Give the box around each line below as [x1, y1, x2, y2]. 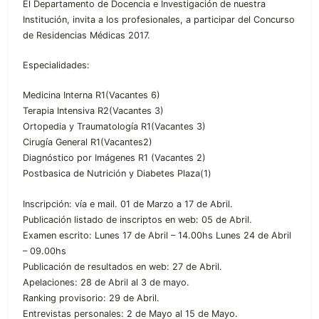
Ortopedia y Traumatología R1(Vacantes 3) [23, 121, 206, 132]
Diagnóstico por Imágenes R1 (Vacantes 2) [23, 152, 206, 164]
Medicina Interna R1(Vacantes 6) [23, 90, 160, 101]
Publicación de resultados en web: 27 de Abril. [23, 261, 222, 272]
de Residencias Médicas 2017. [23, 29, 150, 41]
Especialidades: [23, 60, 90, 71]
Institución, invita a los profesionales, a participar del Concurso [23, 14, 295, 25]
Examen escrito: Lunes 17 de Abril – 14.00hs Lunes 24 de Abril [23, 229, 291, 241]
